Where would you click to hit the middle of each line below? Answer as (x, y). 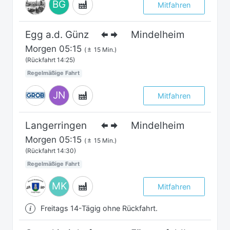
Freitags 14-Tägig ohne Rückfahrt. (99, 208)
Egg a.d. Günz (57, 35)
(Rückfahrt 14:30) (51, 151)
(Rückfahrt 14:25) (50, 60)
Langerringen (56, 126)
